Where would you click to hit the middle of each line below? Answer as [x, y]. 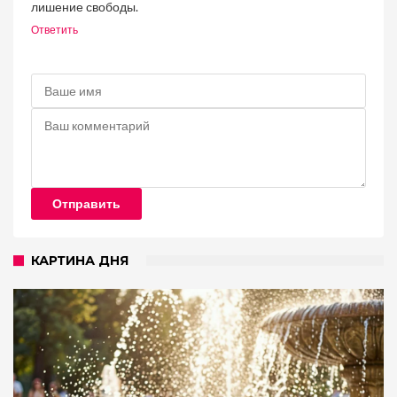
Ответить [54, 30]
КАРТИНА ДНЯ [80, 261]
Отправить [86, 204]
